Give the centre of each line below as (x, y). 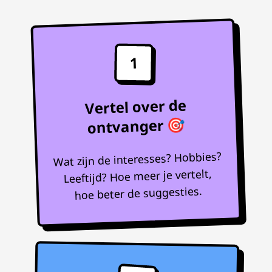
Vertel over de (136, 107)
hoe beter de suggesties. (138, 193)
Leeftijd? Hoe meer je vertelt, (138, 176)
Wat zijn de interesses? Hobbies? (137, 159)
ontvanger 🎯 (136, 126)
